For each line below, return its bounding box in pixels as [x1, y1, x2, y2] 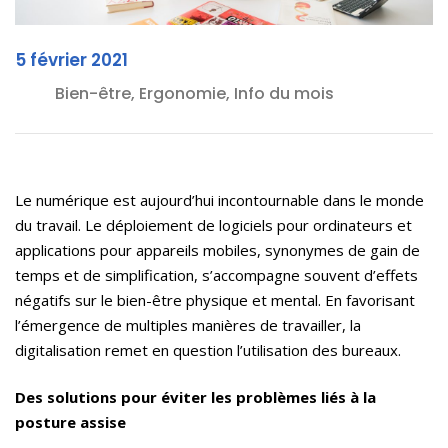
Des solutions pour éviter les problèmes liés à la [15, 387, 376, 408]
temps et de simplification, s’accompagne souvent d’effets [15, 265, 418, 286]
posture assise [15, 412, 126, 433]
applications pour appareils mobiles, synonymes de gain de [15, 240, 420, 261]
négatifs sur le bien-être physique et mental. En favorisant [15, 290, 415, 311]
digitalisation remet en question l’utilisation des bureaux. [15, 340, 401, 361]
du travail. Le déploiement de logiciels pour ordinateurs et [15, 215, 412, 236]
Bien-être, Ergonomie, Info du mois [55, 82, 334, 106]
